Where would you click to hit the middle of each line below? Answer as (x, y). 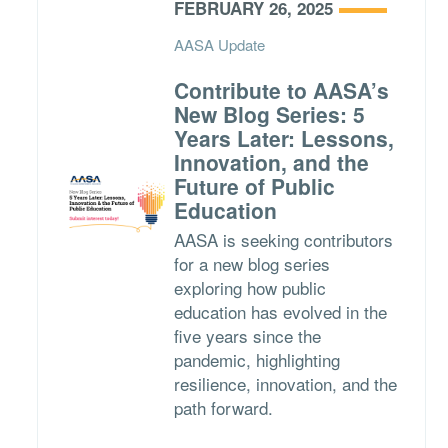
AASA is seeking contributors (283, 239)
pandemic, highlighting (256, 359)
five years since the (247, 335)
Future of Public (254, 186)
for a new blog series (251, 263)
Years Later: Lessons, (283, 138)
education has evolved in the (280, 311)
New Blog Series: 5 (269, 114)
